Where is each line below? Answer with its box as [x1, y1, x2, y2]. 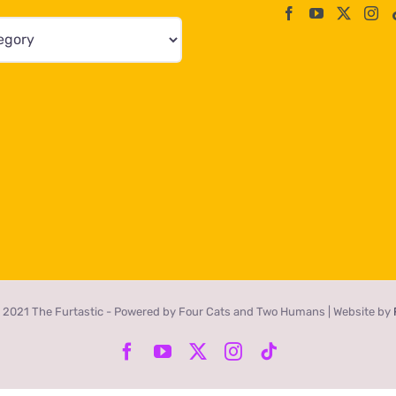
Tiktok [277, 340, 324, 360]
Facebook [135, 340, 204, 360]
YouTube [171, 340, 234, 360]
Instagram [241, 340, 314, 360]
